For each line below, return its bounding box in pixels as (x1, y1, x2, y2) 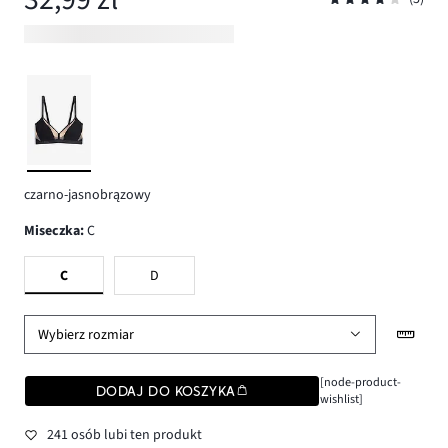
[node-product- (319, 372, 401, 391)
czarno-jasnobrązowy (24, 184, 151, 205)
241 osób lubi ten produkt (46, 425, 202, 446)
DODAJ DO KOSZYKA (95, 382, 236, 399)
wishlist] (319, 389, 363, 408)
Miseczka (35, 221, 80, 242)
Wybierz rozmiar (38, 324, 135, 345)
